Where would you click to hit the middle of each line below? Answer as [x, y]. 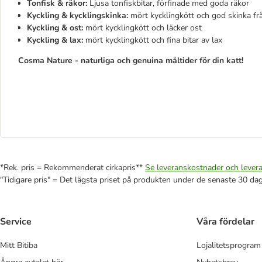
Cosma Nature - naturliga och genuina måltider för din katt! [131, 61]
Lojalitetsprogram [229, 246]
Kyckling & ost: [55, 28]
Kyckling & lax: [55, 40]
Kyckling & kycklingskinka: [77, 15]
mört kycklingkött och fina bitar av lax [153, 40]
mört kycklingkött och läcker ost [142, 28]
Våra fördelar [225, 222]
